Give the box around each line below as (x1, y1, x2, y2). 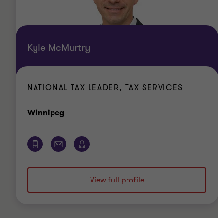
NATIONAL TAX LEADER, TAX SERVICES (27, 82, 183, 93)
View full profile (90, 175, 144, 185)
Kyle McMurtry (27, 41, 90, 54)
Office (64, 107, 89, 117)
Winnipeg (27, 108, 64, 118)
